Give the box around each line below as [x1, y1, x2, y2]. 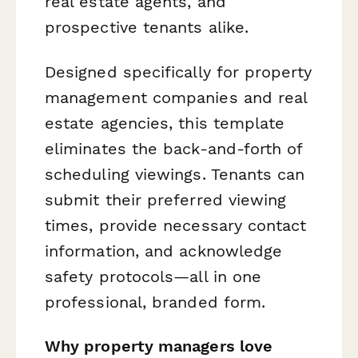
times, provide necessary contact [45, 215, 307, 235]
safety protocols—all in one [45, 266, 262, 286]
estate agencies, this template [45, 113, 285, 133]
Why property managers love [45, 336, 273, 356]
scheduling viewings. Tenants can [45, 164, 305, 184]
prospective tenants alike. [45, 18, 249, 38]
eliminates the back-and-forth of [45, 138, 303, 158]
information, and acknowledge [45, 241, 283, 261]
